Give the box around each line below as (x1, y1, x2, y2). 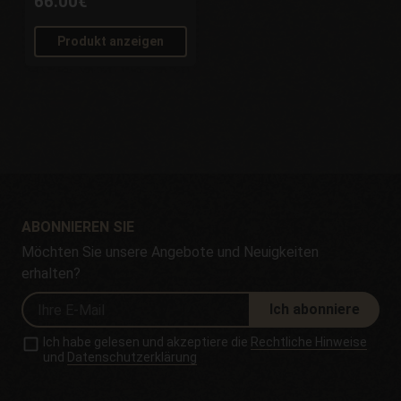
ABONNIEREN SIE (21, 218, 134, 236)
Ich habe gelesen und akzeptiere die (43, 335, 252, 350)
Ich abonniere (269, 301, 360, 319)
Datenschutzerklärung (67, 350, 198, 365)
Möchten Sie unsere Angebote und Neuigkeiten (21, 243, 319, 261)
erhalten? (21, 265, 81, 283)
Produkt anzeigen (57, 34, 165, 49)
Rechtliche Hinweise (251, 335, 368, 350)
